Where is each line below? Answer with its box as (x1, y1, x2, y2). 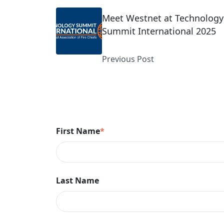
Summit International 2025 (102, 25, 216, 37)
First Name (56, 125, 100, 136)
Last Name (56, 174, 99, 186)
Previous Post (102, 53, 154, 64)
